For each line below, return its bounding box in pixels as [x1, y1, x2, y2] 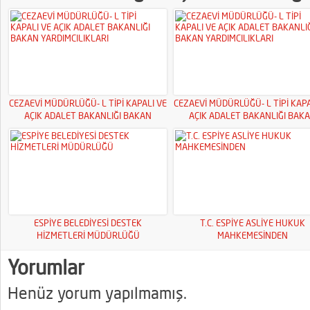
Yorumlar [8, 255, 84, 280]
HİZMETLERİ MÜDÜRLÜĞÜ [36, 230, 140, 241]
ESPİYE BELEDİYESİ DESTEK [34, 217, 142, 228]
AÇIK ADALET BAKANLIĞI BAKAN [24, 110, 152, 121]
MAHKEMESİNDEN [217, 230, 288, 241]
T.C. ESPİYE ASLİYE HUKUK [200, 217, 305, 228]
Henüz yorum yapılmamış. [8, 284, 187, 302]
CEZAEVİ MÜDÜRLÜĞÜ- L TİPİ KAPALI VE [9, 98, 167, 109]
